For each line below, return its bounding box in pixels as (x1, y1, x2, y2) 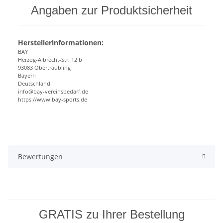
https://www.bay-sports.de (18, 96, 87, 104)
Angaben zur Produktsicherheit (31, 3, 192, 17)
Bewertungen (18, 152, 63, 162)
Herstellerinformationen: (18, 38, 104, 48)
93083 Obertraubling (18, 64, 71, 72)
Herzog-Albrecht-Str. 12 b (18, 56, 82, 64)
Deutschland (18, 80, 50, 88)
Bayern (18, 72, 36, 80)
